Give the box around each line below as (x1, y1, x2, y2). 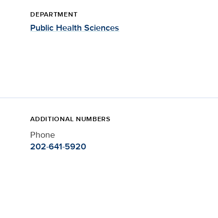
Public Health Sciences (30, 21, 120, 34)
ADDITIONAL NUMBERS (30, 114, 110, 124)
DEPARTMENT (30, 9, 78, 19)
